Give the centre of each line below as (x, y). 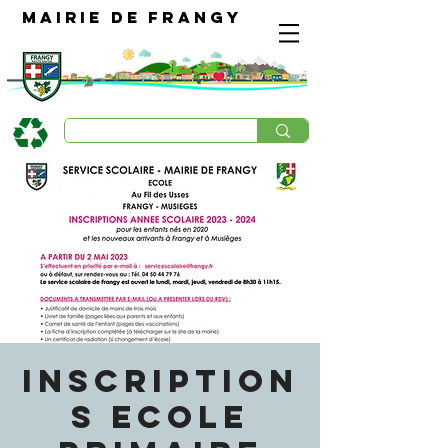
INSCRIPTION (160, 381)
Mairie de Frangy (132, 17)
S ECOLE (160, 417)
